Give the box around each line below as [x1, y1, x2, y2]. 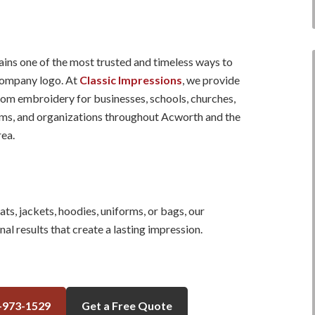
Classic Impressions [79, 72, 182, 86]
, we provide [182, 72, 240, 86]
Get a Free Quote [81, 298, 172, 312]
